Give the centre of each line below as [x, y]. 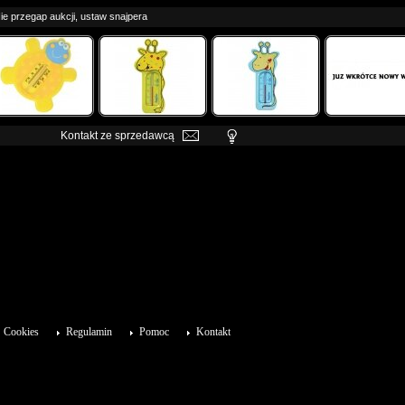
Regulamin [89, 332]
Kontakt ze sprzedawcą [118, 136]
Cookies [21, 332]
